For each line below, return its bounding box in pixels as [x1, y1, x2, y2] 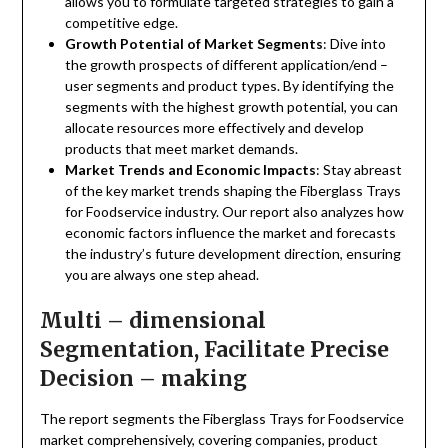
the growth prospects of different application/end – [64, 56, 388, 74]
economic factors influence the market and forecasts [64, 224, 396, 242]
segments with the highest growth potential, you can [64, 98, 398, 116]
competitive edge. [64, 14, 178, 32]
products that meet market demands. [64, 140, 298, 158]
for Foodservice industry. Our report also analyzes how [64, 203, 404, 221]
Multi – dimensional [39, 307, 266, 335]
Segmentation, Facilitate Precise [39, 336, 389, 364]
